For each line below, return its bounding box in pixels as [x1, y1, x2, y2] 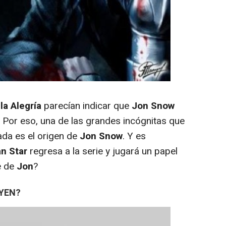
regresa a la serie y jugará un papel [27, 144, 178, 158]
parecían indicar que [41, 99, 132, 113]
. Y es [123, 129, 146, 143]
